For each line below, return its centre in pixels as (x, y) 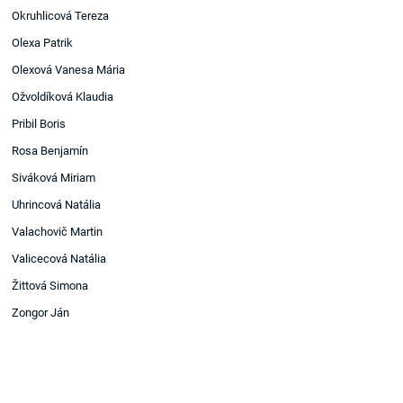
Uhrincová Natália (57, 205)
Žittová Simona (50, 286)
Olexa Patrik (43, 43)
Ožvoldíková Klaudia (63, 97)
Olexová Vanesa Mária (69, 70)
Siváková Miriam (54, 178)
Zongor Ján (41, 313)
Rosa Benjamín (50, 151)
